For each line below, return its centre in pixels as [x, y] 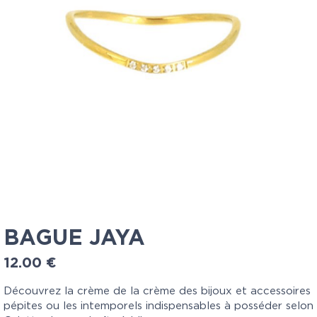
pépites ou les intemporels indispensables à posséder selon [158, 306]
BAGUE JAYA [74, 239]
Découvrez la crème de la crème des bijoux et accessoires [157, 292]
